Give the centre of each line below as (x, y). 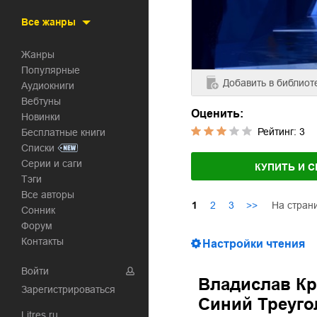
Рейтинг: (278, 131)
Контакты (45, 241)
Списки (41, 148)
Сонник (42, 210)
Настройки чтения (254, 243)
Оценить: (217, 113)
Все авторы (51, 195)
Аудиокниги (51, 86)
